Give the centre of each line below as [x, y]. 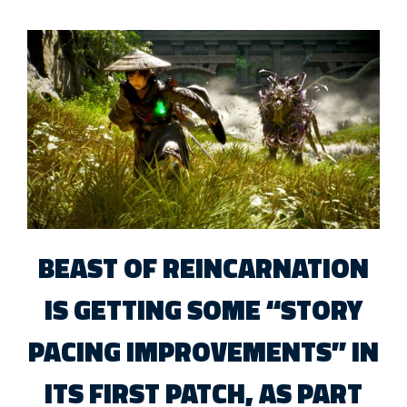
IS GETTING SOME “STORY [203, 309]
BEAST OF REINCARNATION [203, 268]
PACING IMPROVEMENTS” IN [203, 351]
